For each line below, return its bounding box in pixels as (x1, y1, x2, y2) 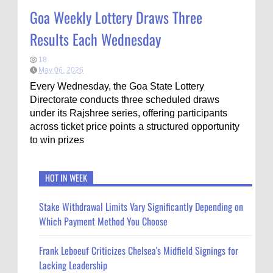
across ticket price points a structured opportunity (30, 121, 239, 132)
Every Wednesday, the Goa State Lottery (30, 81, 204, 91)
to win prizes (30, 135, 84, 145)
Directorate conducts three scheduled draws (30, 94, 219, 105)
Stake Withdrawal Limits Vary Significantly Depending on (39, 199, 243, 214)
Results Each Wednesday (30, 28, 161, 50)
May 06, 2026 (38, 66, 83, 74)
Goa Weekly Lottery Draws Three (30, 6, 202, 28)
